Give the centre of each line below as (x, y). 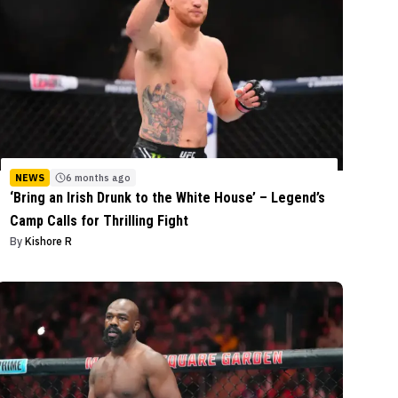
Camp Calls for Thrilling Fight (99, 221)
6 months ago (99, 178)
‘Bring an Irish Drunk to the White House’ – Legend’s (168, 198)
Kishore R (49, 242)
